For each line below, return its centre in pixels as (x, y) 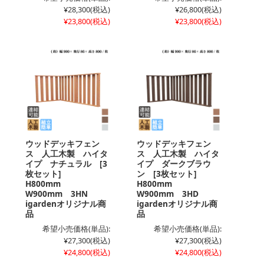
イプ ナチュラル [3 (66, 163)
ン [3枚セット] (171, 173)
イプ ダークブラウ (174, 163)
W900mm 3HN (61, 193)
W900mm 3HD (172, 193)
